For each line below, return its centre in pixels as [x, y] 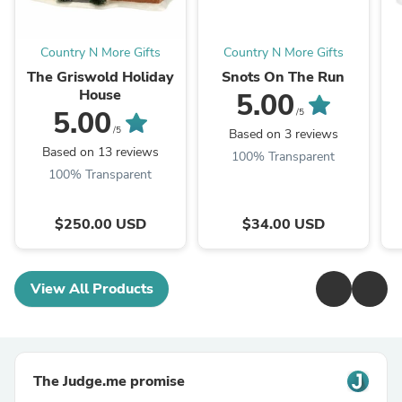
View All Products [92, 289]
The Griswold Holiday [100, 78]
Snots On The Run [284, 78]
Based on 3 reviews [283, 135]
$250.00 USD [100, 225]
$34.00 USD [283, 225]
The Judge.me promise [109, 382]
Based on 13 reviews [100, 153]
